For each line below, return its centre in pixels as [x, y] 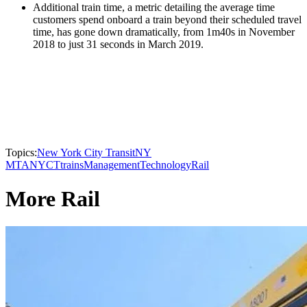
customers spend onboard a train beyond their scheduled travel [167, 20]
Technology [165, 165]
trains [72, 165]
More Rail [53, 198]
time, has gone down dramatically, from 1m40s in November [164, 32]
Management [112, 165]
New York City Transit [86, 153]
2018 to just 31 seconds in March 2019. [118, 45]
